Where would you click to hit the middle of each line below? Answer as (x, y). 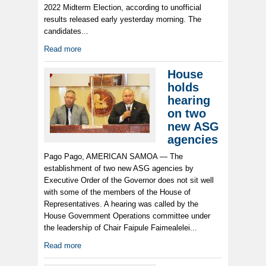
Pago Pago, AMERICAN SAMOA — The (113, 157)
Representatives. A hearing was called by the (121, 204)
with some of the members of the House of (117, 192)
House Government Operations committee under (127, 216)
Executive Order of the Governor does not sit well (129, 180)
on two (187, 114)
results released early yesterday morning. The (123, 20)
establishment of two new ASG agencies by (119, 169)
